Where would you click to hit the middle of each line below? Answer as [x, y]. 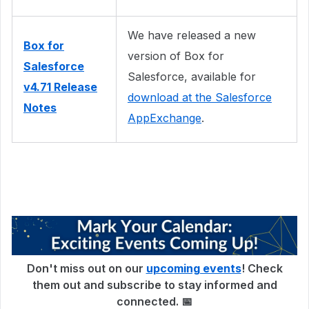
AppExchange [165, 118]
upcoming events [193, 268]
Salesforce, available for [192, 76]
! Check [262, 268]
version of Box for [176, 56]
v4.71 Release [60, 87]
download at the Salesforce [200, 97]
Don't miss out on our [86, 268]
